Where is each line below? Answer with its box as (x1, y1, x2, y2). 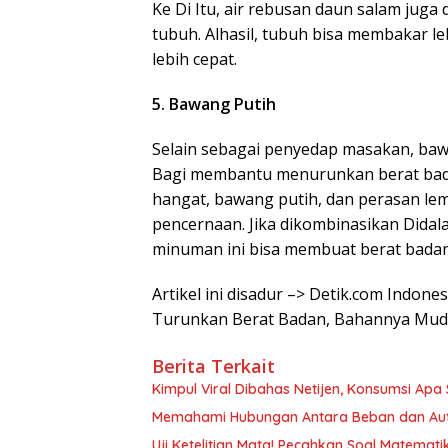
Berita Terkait (152, 354, 275, 378)
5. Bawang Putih (152, 93, 276, 115)
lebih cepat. (152, 48, 237, 70)
